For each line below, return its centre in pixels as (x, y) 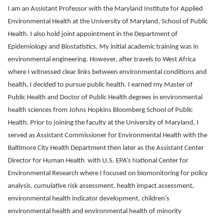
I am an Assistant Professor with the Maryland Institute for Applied (105, 9)
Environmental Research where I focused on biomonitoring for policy (108, 173)
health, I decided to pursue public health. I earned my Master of (100, 85)
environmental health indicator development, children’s (89, 199)
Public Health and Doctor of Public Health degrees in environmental (105, 97)
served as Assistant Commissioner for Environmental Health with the (108, 135)
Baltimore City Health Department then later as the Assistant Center (106, 148)
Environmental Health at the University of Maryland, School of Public (108, 21)
